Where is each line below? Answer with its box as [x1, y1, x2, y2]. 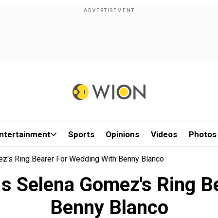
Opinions [106, 129, 140, 139]
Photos [188, 129, 217, 139]
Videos [151, 129, 178, 139]
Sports [68, 129, 94, 139]
